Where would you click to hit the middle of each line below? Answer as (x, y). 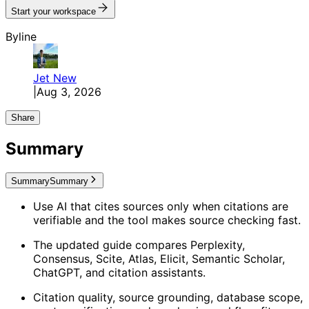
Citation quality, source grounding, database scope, (168, 298)
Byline (21, 37)
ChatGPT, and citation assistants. (119, 273)
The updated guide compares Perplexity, (139, 245)
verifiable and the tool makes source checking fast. (167, 220)
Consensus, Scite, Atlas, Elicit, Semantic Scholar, (159, 259)
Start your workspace (53, 12)
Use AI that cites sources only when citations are (161, 207)
